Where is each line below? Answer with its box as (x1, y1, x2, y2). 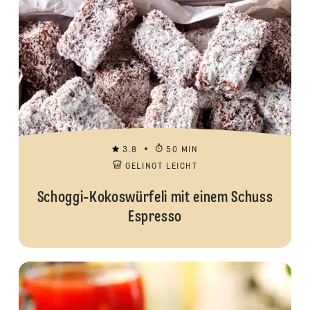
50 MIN (166, 146, 199, 154)
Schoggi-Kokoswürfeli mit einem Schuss (37, 190, 273, 206)
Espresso (127, 210, 183, 225)
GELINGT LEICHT (125, 163, 198, 171)
